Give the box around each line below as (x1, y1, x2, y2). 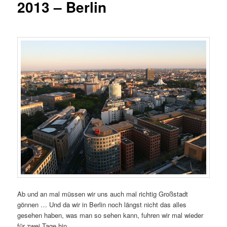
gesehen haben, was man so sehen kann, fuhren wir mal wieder (17, 210, 204, 220)
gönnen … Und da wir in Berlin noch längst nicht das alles (17, 199, 187, 209)
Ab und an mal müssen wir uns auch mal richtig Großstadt (17, 188, 188, 199)
